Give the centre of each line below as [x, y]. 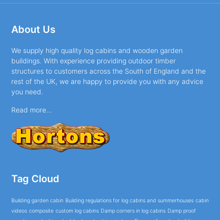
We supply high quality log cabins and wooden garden [97, 51]
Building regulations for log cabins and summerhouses [129, 201]
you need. [27, 92]
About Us [33, 30]
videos [19, 211]
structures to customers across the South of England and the [108, 71]
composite [41, 211]
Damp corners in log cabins [133, 211]
